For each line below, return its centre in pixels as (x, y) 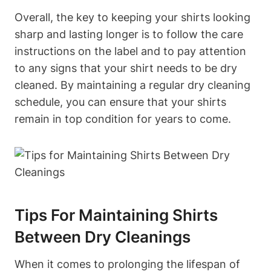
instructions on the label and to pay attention (130, 51)
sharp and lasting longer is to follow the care (129, 34)
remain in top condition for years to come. (123, 119)
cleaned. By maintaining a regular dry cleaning (132, 85)
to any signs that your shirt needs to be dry (126, 68)
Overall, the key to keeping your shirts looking (132, 17)
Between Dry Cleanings (103, 237)
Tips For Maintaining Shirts (116, 215)
